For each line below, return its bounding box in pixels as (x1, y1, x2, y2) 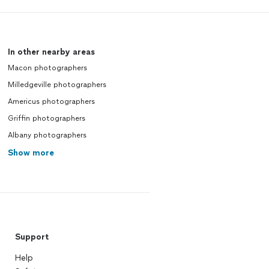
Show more (7, 148, 54, 158)
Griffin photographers (7, 114, 85, 122)
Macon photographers (7, 64, 87, 72)
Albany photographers (7, 131, 86, 139)
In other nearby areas (7, 47, 95, 57)
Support (14, 232, 49, 242)
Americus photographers (7, 97, 95, 106)
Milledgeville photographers (7, 80, 106, 89)
